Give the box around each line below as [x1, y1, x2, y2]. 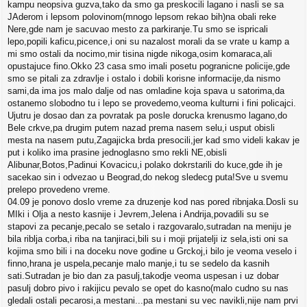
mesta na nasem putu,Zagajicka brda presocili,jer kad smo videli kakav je [8, 135, 299, 146]
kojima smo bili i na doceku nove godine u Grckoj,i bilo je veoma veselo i [8, 246, 297, 257]
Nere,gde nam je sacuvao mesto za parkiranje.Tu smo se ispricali [8, 24, 268, 35]
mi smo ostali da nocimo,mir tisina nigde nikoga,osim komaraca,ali [8, 49, 272, 60]
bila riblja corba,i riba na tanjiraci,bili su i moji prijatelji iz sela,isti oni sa [8, 234, 288, 245]
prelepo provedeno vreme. [8, 184, 110, 195]
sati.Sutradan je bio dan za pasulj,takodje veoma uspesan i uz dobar [8, 271, 279, 282]
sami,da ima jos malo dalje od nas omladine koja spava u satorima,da [8, 86, 284, 97]
